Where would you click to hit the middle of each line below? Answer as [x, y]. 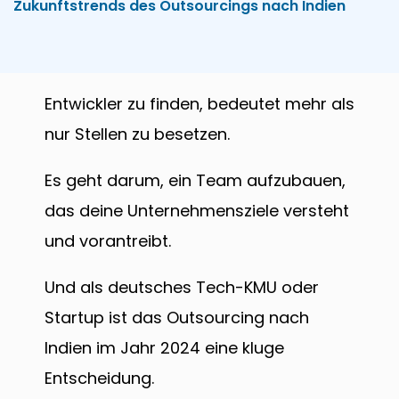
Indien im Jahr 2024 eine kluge [164, 348]
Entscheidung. [99, 379]
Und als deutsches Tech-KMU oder [182, 288]
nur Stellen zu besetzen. [139, 134]
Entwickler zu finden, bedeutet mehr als [199, 104]
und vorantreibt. [110, 241]
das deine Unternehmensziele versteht [197, 211]
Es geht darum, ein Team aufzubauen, [195, 181]
